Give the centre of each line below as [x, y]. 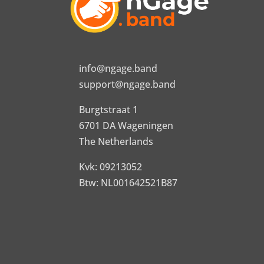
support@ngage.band [128, 84]
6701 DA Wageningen [126, 125]
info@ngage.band [118, 68]
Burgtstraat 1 [109, 109]
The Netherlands [116, 141]
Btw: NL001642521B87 [128, 182]
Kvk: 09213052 [111, 166]
